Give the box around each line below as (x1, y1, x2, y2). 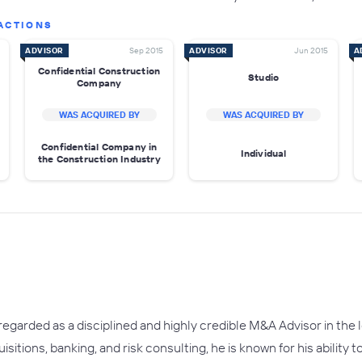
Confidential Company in (41, 141, 158, 153)
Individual (240, 146, 287, 159)
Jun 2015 (293, 45, 328, 56)
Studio (247, 70, 280, 83)
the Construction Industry (37, 153, 161, 165)
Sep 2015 (129, 45, 164, 56)
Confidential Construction (38, 65, 161, 77)
